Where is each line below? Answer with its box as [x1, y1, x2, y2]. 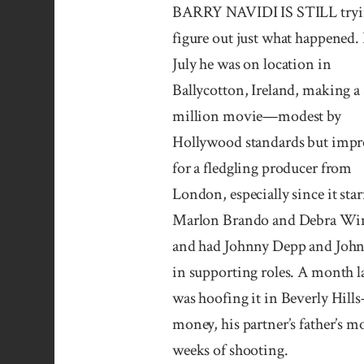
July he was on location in [172, 54, 331, 76]
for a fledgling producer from [172, 158, 353, 180]
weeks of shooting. [172, 340, 288, 362]
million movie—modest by [172, 106, 341, 128]
